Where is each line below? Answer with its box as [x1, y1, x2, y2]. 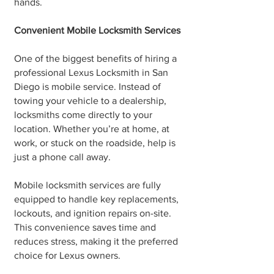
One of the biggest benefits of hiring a [14, 53, 177, 64]
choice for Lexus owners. [14, 250, 120, 261]
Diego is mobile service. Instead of [14, 81, 161, 92]
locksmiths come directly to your [14, 109, 152, 120]
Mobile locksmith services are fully [14, 180, 161, 190]
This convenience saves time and [14, 222, 156, 232]
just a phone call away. [14, 152, 111, 162]
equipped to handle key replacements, [14, 194, 179, 204]
